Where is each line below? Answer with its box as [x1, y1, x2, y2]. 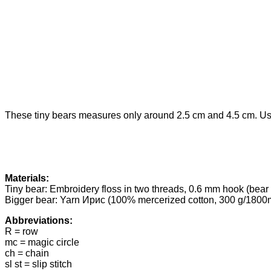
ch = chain [5, 247, 49, 258]
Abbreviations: [5, 215, 73, 226]
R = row [5, 226, 38, 237]
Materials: [5, 172, 49, 183]
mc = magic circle [5, 237, 79, 247]
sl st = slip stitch [5, 258, 72, 269]
